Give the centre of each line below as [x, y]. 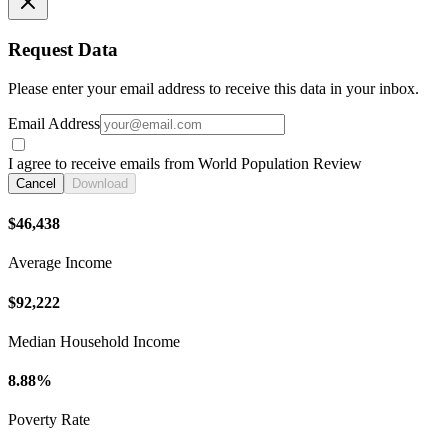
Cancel [36, 183]
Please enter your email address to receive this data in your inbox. [213, 88]
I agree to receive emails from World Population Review [185, 163]
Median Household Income [94, 341]
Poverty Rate [49, 420]
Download [100, 183]
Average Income [60, 263]
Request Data [63, 49]
